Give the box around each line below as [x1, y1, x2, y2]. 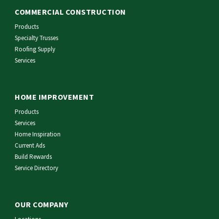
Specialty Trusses [15, 34, 58, 43]
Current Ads [15, 141, 45, 150]
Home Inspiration [15, 130, 61, 139]
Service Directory [15, 164, 58, 173]
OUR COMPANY [15, 199, 68, 210]
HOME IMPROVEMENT [15, 92, 94, 102]
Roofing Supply [15, 45, 55, 54]
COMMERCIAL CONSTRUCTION [15, 7, 126, 17]
